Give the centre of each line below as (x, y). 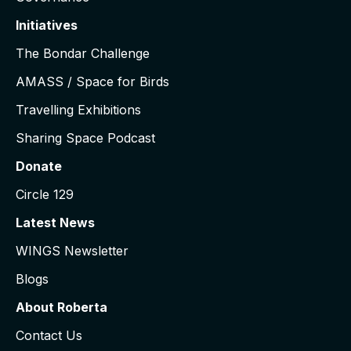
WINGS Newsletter (72, 251)
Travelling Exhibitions (78, 110)
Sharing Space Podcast (85, 138)
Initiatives (47, 25)
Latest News (55, 223)
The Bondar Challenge (83, 54)
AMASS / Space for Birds (92, 82)
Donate (39, 166)
